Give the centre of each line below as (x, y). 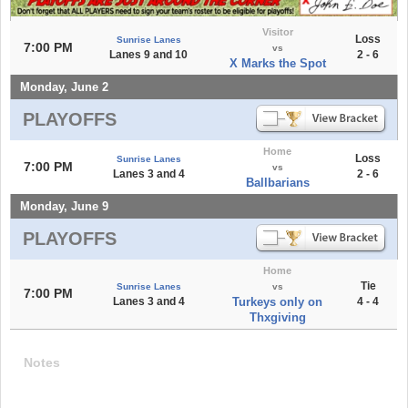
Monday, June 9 (64, 206)
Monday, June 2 (64, 87)
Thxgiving (277, 317)
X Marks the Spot (277, 63)
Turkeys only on (277, 301)
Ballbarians (277, 182)
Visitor (277, 31)
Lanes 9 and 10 (148, 54)
